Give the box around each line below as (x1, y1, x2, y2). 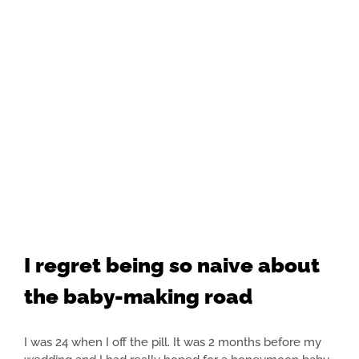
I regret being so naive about (24, 253, 320, 278)
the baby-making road (24, 284, 252, 309)
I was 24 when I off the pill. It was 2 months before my (24, 335, 321, 350)
